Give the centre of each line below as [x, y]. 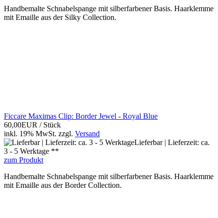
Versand [87, 134]
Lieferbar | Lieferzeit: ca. [172, 143]
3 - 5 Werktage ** [31, 151]
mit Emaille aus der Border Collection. [63, 185]
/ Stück [50, 125]
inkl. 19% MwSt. [30, 134]
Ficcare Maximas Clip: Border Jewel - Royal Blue [81, 116]
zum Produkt [24, 160]
